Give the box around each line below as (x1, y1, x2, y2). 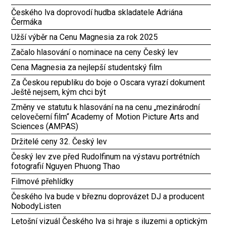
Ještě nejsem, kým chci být (11, 87, 106, 97)
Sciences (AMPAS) (11, 122, 79, 131)
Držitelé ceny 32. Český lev (11, 137, 107, 146)
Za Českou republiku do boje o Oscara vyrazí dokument (11, 78, 205, 87)
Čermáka (11, 17, 42, 27)
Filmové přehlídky (11, 177, 74, 186)
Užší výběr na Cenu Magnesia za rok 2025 (11, 32, 158, 42)
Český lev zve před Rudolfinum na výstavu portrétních (11, 152, 200, 161)
